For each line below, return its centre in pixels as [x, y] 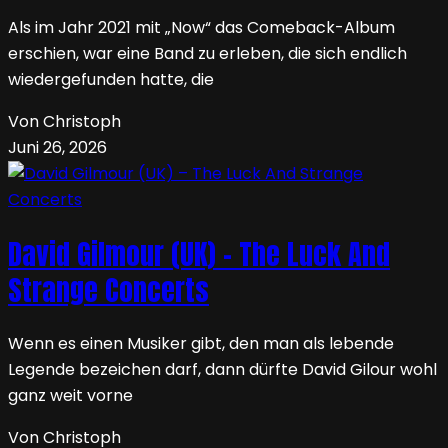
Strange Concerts [108, 290]
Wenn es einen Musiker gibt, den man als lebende [201, 344]
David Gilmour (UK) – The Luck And [199, 254]
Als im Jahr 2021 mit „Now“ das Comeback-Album [201, 27]
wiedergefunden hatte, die [111, 79]
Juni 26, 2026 [57, 147]
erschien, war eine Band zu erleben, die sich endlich [207, 53]
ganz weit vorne [70, 396]
